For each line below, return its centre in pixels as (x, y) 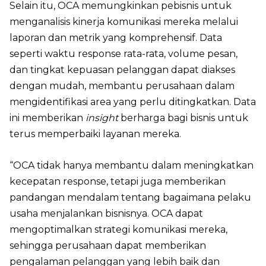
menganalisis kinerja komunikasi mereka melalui (124, 21)
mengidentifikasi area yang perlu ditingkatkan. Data (133, 102)
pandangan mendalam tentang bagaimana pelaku (130, 197)
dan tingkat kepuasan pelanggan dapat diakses (122, 69)
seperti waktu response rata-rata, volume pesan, (123, 53)
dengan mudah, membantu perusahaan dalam (122, 85)
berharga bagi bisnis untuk (183, 118)
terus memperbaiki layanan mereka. (95, 134)
